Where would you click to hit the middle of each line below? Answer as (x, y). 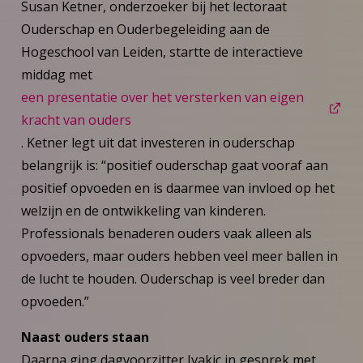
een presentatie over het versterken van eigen (162, 97)
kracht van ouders (76, 120)
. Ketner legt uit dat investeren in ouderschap (158, 142)
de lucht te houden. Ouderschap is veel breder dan (173, 278)
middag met (56, 74)
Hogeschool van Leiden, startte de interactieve (162, 51)
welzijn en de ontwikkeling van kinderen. (143, 210)
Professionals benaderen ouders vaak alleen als (166, 233)
